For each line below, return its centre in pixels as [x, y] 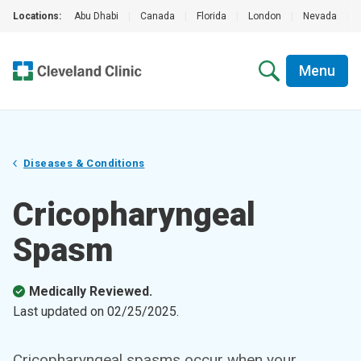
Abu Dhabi [96, 16]
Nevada [320, 16]
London [265, 16]
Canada [158, 16]
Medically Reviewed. [91, 291]
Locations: [37, 16]
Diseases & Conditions [84, 163]
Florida [212, 16]
